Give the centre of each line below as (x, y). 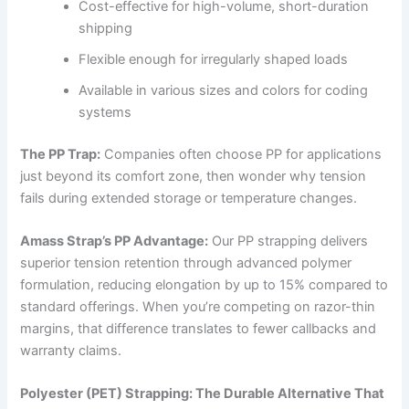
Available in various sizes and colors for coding (224, 90)
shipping (106, 28)
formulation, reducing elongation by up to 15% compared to (204, 284)
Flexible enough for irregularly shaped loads (214, 59)
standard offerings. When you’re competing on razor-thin (198, 306)
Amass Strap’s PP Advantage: (115, 241)
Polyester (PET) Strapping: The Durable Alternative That (203, 394)
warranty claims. (71, 350)
